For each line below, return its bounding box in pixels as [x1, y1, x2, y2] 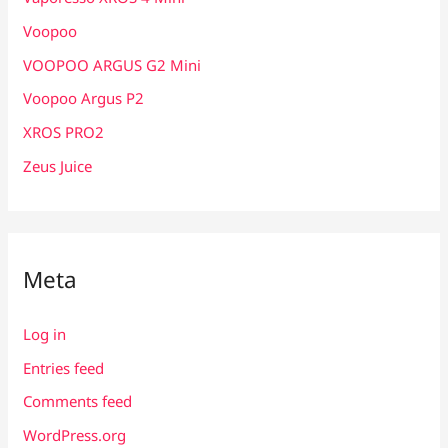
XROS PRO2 [23, 122, 105, 143]
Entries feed [23, 357, 105, 378]
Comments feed [23, 391, 133, 412]
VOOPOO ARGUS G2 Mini [23, 54, 202, 75]
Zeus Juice [23, 155, 93, 176]
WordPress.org [23, 425, 127, 446]
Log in [23, 323, 67, 344]
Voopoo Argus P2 [23, 88, 145, 109]
